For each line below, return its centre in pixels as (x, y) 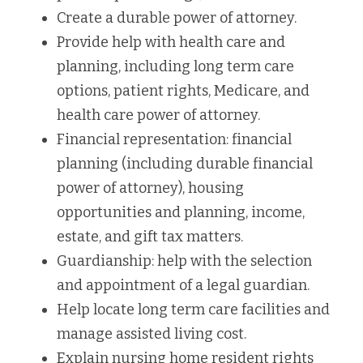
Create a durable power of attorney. (177, 18)
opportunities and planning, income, (181, 212)
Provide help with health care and (171, 42)
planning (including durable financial (185, 164)
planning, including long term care (175, 66)
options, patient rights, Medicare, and (183, 91)
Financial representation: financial (174, 139)
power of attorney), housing (150, 188)
